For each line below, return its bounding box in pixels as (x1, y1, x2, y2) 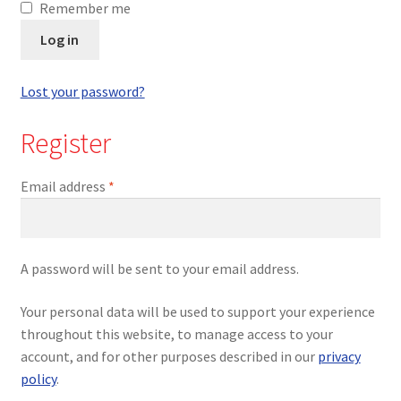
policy (20, 369, 56, 388)
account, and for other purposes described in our (20, 346, 318, 365)
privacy (317, 346, 361, 365)
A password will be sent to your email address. (20, 260, 299, 278)
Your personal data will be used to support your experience (20, 302, 375, 320)
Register (20, 124, 111, 161)
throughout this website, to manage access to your (20, 324, 333, 343)
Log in (40, 30, 80, 49)
